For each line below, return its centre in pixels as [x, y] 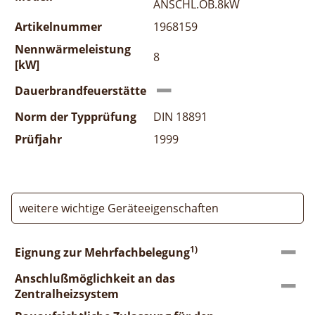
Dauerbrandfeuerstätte [81, 90]
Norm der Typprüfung [76, 116]
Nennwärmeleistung [73, 49]
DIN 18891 [180, 116]
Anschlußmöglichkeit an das [95, 278]
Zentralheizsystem [67, 294]
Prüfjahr [38, 139]
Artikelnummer [58, 26]
